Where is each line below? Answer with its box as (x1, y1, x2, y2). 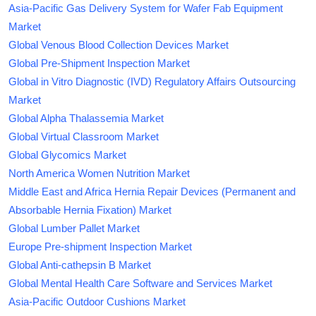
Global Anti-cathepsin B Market (8, 258, 151, 271)
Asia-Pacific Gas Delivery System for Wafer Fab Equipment (8, 1, 283, 14)
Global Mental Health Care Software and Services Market (8, 276, 272, 289)
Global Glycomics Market (8, 148, 126, 161)
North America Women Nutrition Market (8, 166, 190, 179)
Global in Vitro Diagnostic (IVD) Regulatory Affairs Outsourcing (8, 75, 296, 87)
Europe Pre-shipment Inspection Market (8, 240, 192, 253)
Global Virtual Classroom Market (8, 130, 159, 142)
